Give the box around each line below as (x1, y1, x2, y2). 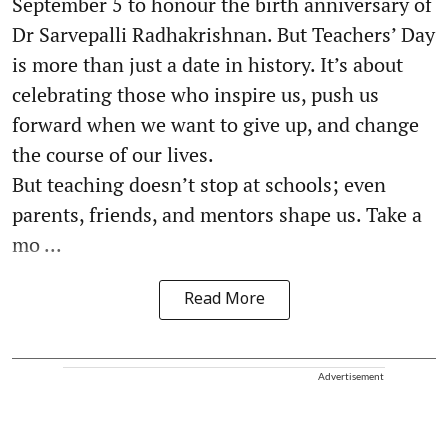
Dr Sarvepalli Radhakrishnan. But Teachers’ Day (12, 21, 435, 49)
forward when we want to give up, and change (12, 111, 419, 139)
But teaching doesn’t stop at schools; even (12, 171, 386, 199)
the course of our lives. (12, 141, 214, 169)
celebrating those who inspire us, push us (12, 81, 379, 109)
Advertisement (318, 370, 384, 383)
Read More (183, 290, 265, 311)
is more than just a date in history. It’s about (12, 51, 403, 79)
